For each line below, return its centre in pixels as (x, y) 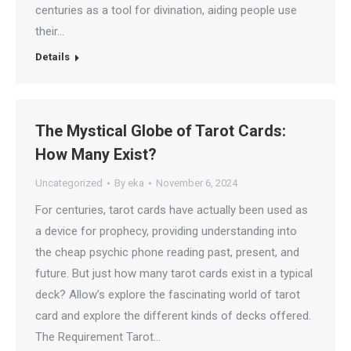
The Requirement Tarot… (98, 337)
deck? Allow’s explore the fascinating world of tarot (168, 295)
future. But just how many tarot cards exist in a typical (174, 273)
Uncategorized (69, 183)
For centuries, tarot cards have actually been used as (172, 210)
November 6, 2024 (197, 183)
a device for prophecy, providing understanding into (166, 231)
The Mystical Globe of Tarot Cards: (161, 131)
